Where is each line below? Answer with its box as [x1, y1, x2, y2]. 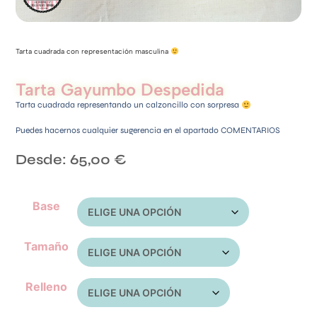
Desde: [16, 151, 71, 169]
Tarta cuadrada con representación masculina [16, 47, 171, 57]
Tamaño [24, 239, 69, 254]
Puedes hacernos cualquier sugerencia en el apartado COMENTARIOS [16, 125, 280, 136]
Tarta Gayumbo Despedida [16, 79, 225, 100]
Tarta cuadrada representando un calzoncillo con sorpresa [16, 100, 242, 110]
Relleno [25, 279, 68, 294]
